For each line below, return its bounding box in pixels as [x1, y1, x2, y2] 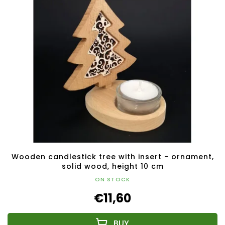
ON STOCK [94, 175, 131, 184]
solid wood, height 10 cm [61, 161, 164, 172]
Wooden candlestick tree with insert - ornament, [11, 152, 214, 162]
